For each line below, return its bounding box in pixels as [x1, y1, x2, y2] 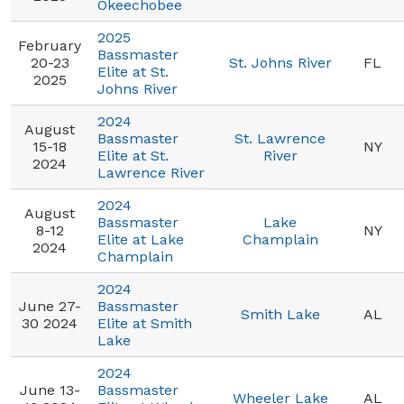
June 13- [19, 381, 80, 399]
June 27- [18, 298, 81, 315]
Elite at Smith [97, 315, 192, 332]
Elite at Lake [97, 231, 184, 248]
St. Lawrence [234, 130, 326, 147]
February [18, 37, 81, 54]
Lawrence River [97, 164, 205, 181]
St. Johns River [228, 54, 332, 71]
